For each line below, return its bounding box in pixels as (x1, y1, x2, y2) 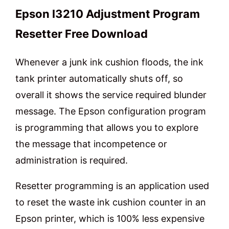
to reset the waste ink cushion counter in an (15, 197, 206, 208)
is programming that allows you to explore (15, 122, 198, 133)
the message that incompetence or (15, 139, 167, 150)
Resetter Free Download (15, 27, 148, 41)
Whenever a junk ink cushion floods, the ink (15, 57, 203, 68)
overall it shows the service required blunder (15, 89, 207, 101)
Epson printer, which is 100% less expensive (15, 213, 204, 224)
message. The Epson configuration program (15, 106, 206, 117)
